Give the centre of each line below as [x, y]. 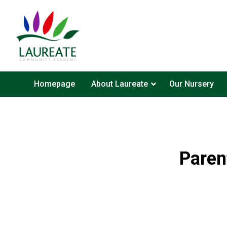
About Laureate [119, 84]
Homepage [54, 84]
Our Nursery [191, 84]
